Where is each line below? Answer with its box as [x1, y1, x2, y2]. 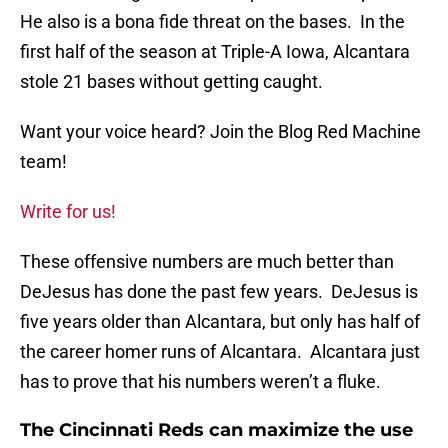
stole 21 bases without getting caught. [20, 71, 323, 93]
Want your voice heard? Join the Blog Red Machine [20, 121, 421, 143]
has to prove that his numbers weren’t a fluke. [20, 371, 381, 393]
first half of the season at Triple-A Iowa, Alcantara [20, 41, 410, 63]
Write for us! [20, 201, 116, 223]
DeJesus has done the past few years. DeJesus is [20, 281, 418, 303]
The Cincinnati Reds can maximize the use [20, 419, 413, 442]
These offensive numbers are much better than [20, 251, 394, 273]
